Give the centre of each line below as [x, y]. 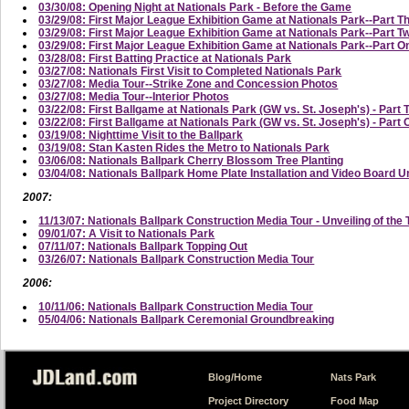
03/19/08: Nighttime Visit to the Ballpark [141, 135]
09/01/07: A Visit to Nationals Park [127, 233]
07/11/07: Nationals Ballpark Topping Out [143, 246]
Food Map [354, 400]
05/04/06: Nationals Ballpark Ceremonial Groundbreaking [187, 319]
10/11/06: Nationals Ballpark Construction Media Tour [176, 306]
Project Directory [248, 400]
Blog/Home [235, 377]
